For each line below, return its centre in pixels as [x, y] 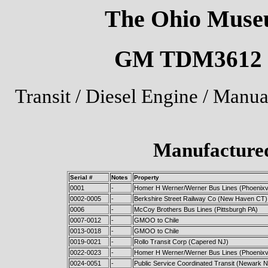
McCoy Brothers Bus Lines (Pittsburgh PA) [196, 209]
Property [146, 177]
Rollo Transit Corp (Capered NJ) [181, 241]
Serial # [81, 177]
